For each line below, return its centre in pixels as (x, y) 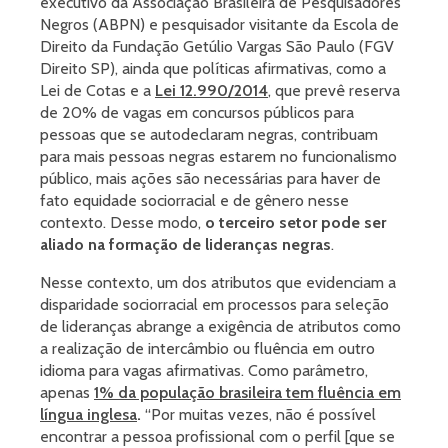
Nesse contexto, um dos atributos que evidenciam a (218, 283)
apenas (67, 393)
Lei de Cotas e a (97, 91)
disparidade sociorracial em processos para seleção (214, 305)
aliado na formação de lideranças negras (185, 245)
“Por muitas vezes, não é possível (258, 415)
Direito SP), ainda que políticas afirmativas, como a (213, 69)
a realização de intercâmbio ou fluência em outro (207, 349)
